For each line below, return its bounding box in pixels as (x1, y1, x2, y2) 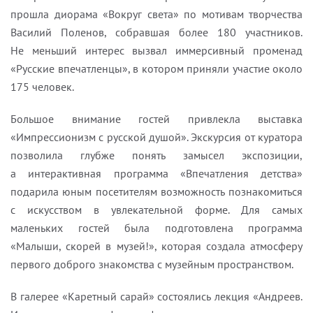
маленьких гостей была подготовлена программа (10, 221, 303, 235)
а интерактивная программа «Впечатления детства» (10, 166, 303, 180)
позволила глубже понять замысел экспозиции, (10, 148, 303, 162)
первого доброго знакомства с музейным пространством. (10, 257, 293, 271)
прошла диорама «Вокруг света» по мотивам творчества (10, 7, 303, 21)
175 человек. (10, 80, 74, 94)
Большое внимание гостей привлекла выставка (10, 112, 303, 126)
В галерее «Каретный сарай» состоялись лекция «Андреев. (10, 289, 303, 303)
